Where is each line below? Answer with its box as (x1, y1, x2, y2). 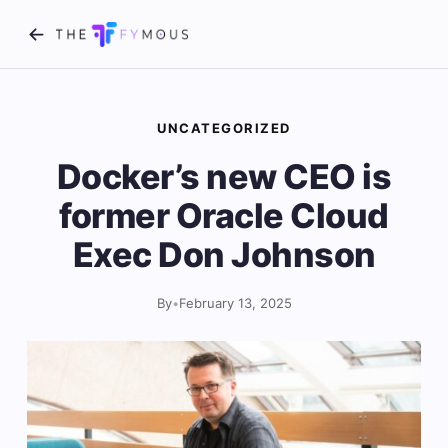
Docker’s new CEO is (56, 156, 392, 197)
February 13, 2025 (178, 295, 292, 311)
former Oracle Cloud (59, 195, 389, 236)
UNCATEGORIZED (157, 120, 291, 136)
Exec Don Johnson (72, 234, 376, 275)
